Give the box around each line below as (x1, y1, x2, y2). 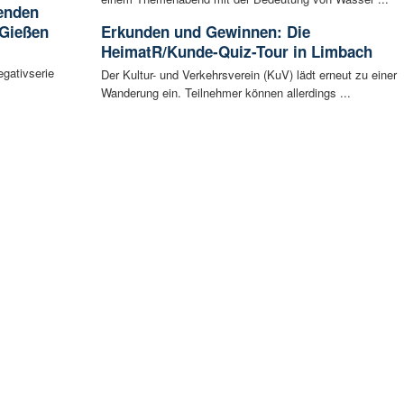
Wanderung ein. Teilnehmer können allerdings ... (100, 84, 351, 102)
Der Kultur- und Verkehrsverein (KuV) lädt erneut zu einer (100, 66, 397, 84)
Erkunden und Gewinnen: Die (100, 21, 310, 43)
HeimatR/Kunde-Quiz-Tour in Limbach (100, 41, 372, 63)
